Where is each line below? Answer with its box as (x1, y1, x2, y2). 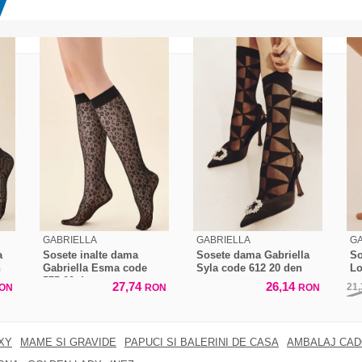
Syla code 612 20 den (196, 261, 302, 274)
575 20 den (43, 274, 96, 287)
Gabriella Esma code (43, 261, 147, 274)
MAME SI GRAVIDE (20, 335, 116, 348)
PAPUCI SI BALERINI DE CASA (124, 335, 279, 348)
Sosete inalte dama (43, 248, 138, 261)
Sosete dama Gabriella (196, 248, 309, 261)
